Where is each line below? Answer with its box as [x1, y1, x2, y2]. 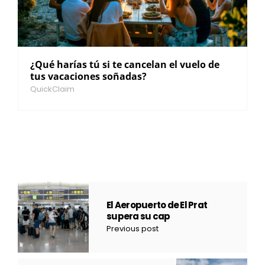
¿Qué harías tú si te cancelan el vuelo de [30, 58, 219, 72]
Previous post [106, 223, 159, 235]
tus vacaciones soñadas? [30, 70, 147, 83]
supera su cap [106, 210, 170, 223]
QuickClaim [30, 83, 75, 95]
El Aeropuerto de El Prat [106, 199, 207, 212]
